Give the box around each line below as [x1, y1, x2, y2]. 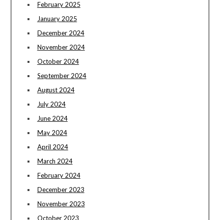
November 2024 [37, 43, 85, 52]
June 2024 [37, 114, 68, 123]
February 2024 [37, 171, 81, 180]
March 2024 [37, 157, 73, 165]
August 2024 [37, 86, 75, 94]
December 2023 [37, 186, 84, 194]
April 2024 [37, 143, 68, 151]
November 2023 [37, 200, 85, 208]
